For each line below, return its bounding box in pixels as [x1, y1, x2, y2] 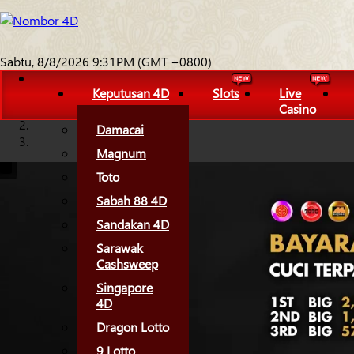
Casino [279, 100, 317, 117]
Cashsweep [96, 255, 158, 272]
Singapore [96, 279, 153, 296]
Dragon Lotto [96, 318, 169, 335]
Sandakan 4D [96, 216, 169, 232]
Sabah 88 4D [96, 192, 167, 209]
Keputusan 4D [92, 85, 169, 101]
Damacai [96, 121, 144, 137]
